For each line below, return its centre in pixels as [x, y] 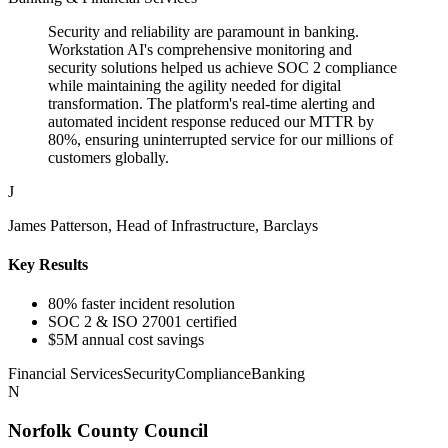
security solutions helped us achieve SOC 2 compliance [222, 67]
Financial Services [65, 374]
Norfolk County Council [108, 430]
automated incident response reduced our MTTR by [211, 121]
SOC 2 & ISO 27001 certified [142, 322]
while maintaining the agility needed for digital [194, 85]
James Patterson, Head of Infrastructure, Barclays [163, 225]
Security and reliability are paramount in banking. [203, 31]
